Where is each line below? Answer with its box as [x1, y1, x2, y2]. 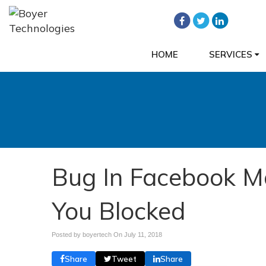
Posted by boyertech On [52, 231, 124, 238]
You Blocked [52, 195, 185, 226]
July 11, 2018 [124, 231, 162, 238]
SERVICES [208, 49, 255, 60]
